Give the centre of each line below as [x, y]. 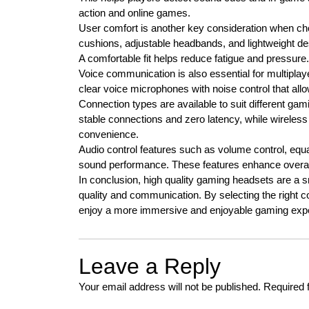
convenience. [109, 134]
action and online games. [134, 13]
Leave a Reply [150, 266]
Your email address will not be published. [170, 287]
